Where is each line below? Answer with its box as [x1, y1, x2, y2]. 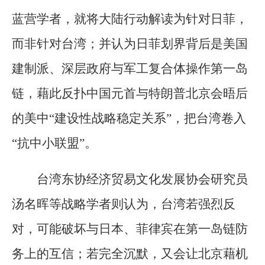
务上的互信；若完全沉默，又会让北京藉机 [12, 247, 248, 261]
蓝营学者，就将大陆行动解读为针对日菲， [12, 11, 248, 26]
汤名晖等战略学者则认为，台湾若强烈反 [12, 197, 235, 212]
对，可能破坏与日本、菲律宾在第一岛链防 [12, 222, 248, 237]
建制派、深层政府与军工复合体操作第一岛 [12, 61, 248, 76]
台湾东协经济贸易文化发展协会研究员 [37, 172, 248, 187]
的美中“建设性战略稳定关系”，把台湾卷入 [12, 111, 246, 125]
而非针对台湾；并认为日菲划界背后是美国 [12, 36, 248, 51]
